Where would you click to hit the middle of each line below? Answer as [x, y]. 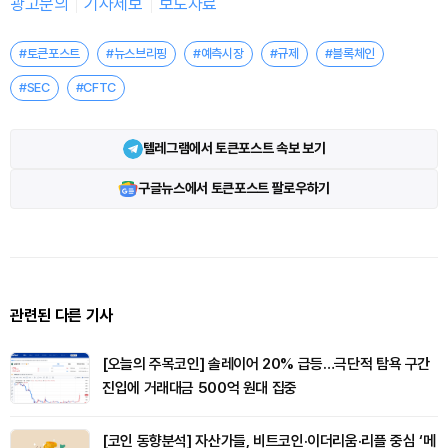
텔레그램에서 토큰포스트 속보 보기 [234, 148]
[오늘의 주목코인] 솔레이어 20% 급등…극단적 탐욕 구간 [266, 363]
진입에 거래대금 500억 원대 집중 [199, 387]
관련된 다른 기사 [61, 315]
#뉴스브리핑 [137, 54]
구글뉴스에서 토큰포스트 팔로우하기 [234, 188]
